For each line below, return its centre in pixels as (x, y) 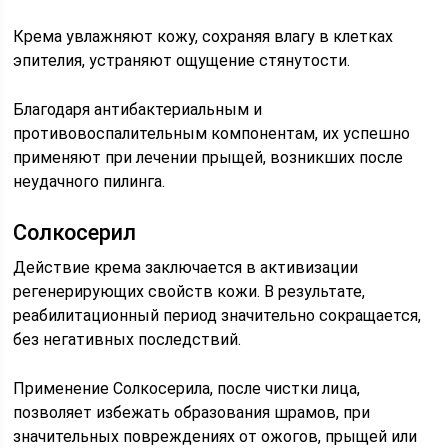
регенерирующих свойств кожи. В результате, (189, 291)
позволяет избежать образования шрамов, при (192, 412)
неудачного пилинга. (89, 181)
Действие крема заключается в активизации (186, 267)
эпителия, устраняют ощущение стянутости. (182, 60)
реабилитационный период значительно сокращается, (217, 315)
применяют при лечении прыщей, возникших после (208, 157)
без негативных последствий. (127, 339)
